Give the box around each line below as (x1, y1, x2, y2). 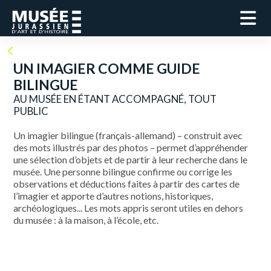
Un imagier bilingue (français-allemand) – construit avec (13, 129, 243, 141)
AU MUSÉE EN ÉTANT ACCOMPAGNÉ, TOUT (13, 93, 217, 105)
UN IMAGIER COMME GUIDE (13, 60, 201, 77)
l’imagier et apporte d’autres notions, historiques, (13, 190, 214, 201)
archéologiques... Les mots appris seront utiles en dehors (13, 202, 244, 214)
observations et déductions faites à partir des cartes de (13, 178, 240, 189)
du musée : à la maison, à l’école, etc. (13, 214, 159, 226)
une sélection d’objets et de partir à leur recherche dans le (13, 154, 248, 165)
